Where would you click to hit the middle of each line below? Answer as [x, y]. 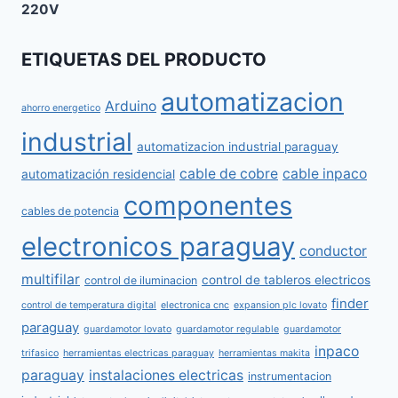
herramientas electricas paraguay [139, 354]
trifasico [40, 354]
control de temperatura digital [89, 306]
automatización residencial [98, 175]
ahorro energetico [61, 108]
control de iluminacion [141, 281]
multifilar [51, 280]
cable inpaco [325, 174]
